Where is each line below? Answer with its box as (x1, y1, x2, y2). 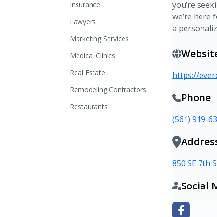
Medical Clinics (70, 51, 115, 60)
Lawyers (70, 17, 96, 26)
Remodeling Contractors (70, 85, 146, 94)
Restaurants (70, 102, 108, 111)
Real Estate (70, 68, 105, 77)
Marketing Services (70, 34, 129, 43)
